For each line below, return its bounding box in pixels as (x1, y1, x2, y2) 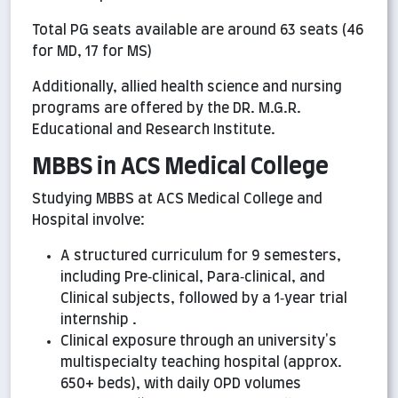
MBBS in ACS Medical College (32, 156, 329, 179)
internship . (60, 313, 137, 328)
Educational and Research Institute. (32, 123, 275, 138)
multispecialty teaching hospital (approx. (60, 355, 342, 370)
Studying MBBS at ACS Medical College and (32, 192, 322, 207)
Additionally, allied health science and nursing (32, 80, 342, 95)
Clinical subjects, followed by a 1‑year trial (60, 291, 347, 306)
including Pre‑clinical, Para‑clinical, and (60, 270, 325, 285)
